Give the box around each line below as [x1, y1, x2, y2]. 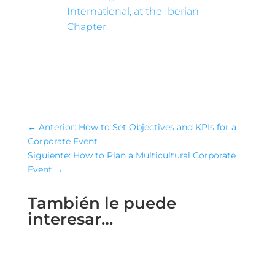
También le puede [27, 193, 176, 213]
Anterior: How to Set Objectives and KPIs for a [38, 121, 236, 133]
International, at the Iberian [67, 5, 199, 17]
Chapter [67, 20, 107, 33]
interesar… [27, 209, 113, 229]
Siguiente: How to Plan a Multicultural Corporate [27, 149, 236, 161]
